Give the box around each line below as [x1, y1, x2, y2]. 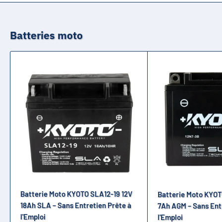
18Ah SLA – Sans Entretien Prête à [20, 201, 131, 210]
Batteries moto [10, 28, 83, 43]
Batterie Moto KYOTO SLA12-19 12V [20, 189, 132, 199]
